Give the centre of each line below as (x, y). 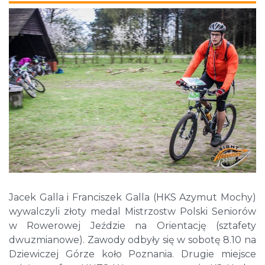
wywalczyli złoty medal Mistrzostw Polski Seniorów (132, 212)
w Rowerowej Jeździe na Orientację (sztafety (132, 226)
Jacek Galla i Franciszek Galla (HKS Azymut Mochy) (132, 198)
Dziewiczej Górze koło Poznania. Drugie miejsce (132, 254)
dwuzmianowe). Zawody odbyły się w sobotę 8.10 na (132, 240)
